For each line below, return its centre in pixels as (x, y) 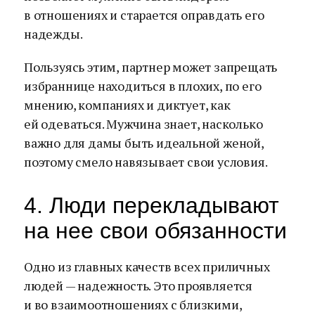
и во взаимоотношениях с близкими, (133, 304)
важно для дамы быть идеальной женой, (144, 143)
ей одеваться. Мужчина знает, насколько (143, 124)
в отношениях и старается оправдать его (144, 15)
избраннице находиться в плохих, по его (143, 86)
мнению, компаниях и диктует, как (127, 105)
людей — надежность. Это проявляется (138, 285)
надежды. (53, 34)
